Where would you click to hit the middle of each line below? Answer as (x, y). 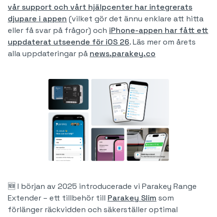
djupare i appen (37, 19)
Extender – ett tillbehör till (58, 198)
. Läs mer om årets (163, 42)
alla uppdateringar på (49, 54)
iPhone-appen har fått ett (159, 30)
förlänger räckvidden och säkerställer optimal (93, 209)
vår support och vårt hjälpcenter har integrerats (100, 7)
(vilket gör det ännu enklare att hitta (135, 19)
